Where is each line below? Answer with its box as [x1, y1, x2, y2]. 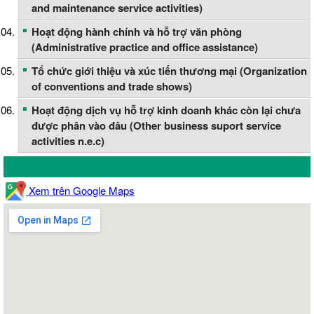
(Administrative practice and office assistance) [32, 39, 258, 55]
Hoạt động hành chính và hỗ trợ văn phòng [32, 24, 242, 40]
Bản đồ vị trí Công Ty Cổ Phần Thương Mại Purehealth [23, 159, 291, 175]
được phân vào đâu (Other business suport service [32, 118, 281, 134]
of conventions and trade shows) [32, 78, 192, 95]
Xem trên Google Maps [26, 183, 135, 198]
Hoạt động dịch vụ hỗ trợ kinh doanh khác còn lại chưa [32, 102, 301, 118]
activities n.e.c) [32, 133, 104, 149]
